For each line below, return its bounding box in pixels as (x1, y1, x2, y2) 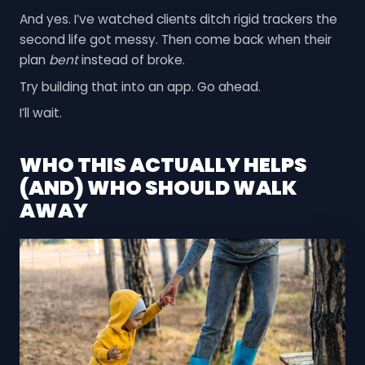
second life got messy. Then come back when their (19, 30, 332, 48)
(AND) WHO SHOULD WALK (19, 173, 297, 202)
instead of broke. (77, 51, 185, 68)
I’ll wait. (19, 104, 62, 122)
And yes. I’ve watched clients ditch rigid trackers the (19, 10, 337, 28)
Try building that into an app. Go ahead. (19, 77, 261, 95)
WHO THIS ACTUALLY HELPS (19, 150, 307, 179)
